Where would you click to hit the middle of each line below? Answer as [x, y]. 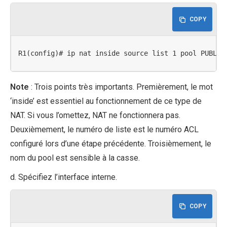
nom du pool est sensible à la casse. [75, 158]
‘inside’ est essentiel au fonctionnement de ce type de [106, 101]
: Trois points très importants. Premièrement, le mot [121, 87]
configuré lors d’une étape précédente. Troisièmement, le [111, 143]
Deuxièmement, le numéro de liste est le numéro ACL [104, 129]
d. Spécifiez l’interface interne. [64, 177]
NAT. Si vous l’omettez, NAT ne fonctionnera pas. [95, 115]
